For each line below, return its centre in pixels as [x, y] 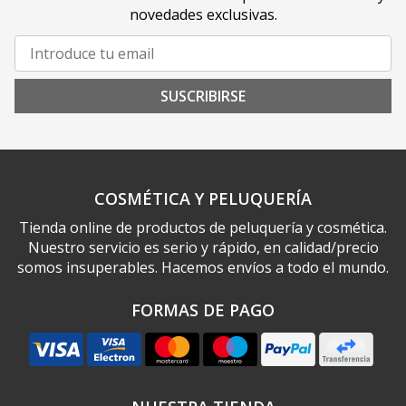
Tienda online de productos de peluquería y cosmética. [203, 227]
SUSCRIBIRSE [203, 96]
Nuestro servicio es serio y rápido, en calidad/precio [203, 247]
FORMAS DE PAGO [203, 309]
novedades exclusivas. [203, 14]
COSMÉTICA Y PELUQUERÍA [203, 198]
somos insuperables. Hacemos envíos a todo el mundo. [203, 267]
